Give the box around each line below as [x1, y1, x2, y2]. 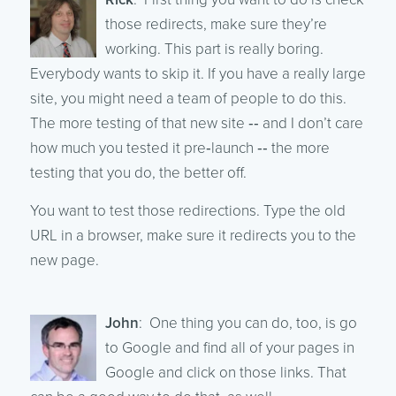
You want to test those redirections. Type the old [29, 201, 346, 220]
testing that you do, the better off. [29, 163, 247, 182]
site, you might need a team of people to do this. [29, 88, 346, 108]
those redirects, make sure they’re [104, 14, 327, 34]
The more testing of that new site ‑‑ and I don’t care [29, 113, 363, 133]
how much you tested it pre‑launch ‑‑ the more [29, 138, 330, 157]
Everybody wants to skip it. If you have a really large [29, 64, 366, 83]
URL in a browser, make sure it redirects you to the [29, 225, 356, 245]
